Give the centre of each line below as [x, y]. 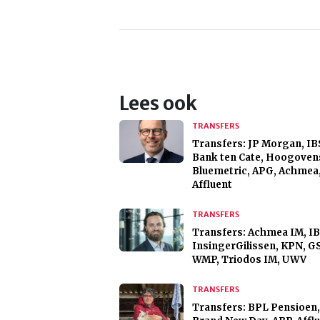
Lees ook [158, 104]
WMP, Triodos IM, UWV [249, 260]
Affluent [212, 185]
